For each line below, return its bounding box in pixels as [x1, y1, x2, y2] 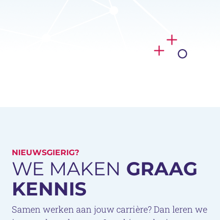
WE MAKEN [12, 157, 121, 180]
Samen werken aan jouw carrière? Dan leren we [12, 203, 207, 215]
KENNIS [12, 177, 86, 200]
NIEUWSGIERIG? [12, 147, 79, 157]
